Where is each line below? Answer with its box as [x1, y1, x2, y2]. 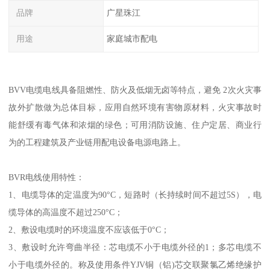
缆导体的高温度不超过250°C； [8, 207, 124, 217]
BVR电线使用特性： [8, 172, 85, 182]
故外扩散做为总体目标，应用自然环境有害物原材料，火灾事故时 [8, 102, 262, 112]
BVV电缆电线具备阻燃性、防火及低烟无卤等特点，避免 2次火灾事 [8, 84, 262, 95]
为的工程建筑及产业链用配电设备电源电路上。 [8, 137, 186, 147]
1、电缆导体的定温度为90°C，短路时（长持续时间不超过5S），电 [8, 189, 262, 199]
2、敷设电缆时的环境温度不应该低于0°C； [8, 224, 170, 234]
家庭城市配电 [106, 34, 157, 44]
